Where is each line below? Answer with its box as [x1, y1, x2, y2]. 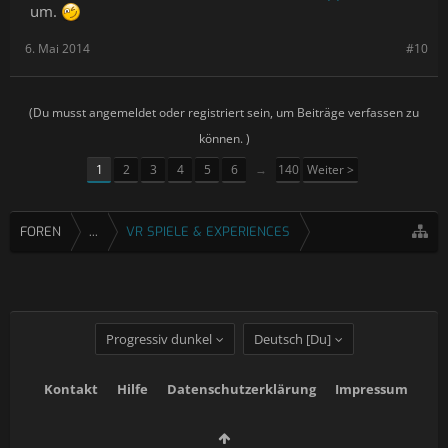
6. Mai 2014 [25, 40, 90, 57]
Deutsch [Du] [253, 329, 331, 348]
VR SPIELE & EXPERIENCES [126, 223, 290, 240]
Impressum [334, 379, 408, 398]
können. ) [198, 130, 250, 147]
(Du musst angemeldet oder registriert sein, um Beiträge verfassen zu [29, 104, 419, 121]
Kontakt [43, 379, 98, 398]
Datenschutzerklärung [166, 379, 316, 398]
